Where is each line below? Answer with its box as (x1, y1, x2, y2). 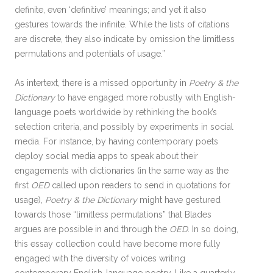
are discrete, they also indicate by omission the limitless (15, 34, 235, 44)
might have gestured (137, 195, 221, 205)
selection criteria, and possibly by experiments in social (15, 122, 233, 132)
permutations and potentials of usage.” (15, 49, 165, 58)
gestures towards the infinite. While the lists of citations (15, 19, 230, 29)
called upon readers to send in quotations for (52, 180, 230, 190)
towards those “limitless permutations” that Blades (15, 210, 211, 219)
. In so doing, (188, 224, 238, 234)
